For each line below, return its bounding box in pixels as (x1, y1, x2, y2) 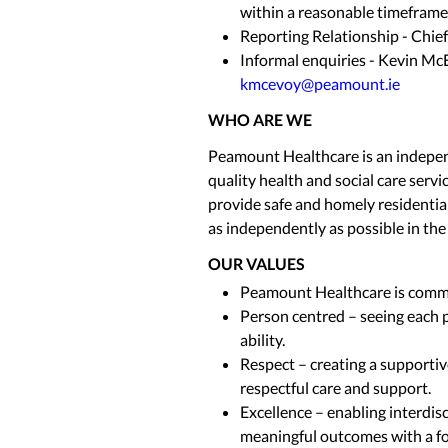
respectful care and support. (240, 378, 431, 397)
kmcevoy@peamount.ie (240, 74, 400, 93)
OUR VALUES (208, 254, 305, 273)
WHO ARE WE (208, 110, 312, 129)
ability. (240, 330, 285, 349)
